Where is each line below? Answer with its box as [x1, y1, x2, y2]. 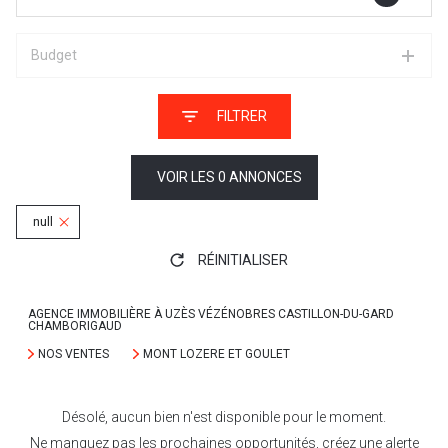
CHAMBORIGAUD [28, 319, 125, 333]
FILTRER [216, 108, 267, 124]
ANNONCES [225, 169, 302, 185]
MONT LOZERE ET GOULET [142, 347, 290, 361]
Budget [31, 47, 77, 63]
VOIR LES [156, 169, 218, 185]
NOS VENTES [37, 347, 109, 361]
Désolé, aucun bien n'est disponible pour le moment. [62, 409, 386, 425]
